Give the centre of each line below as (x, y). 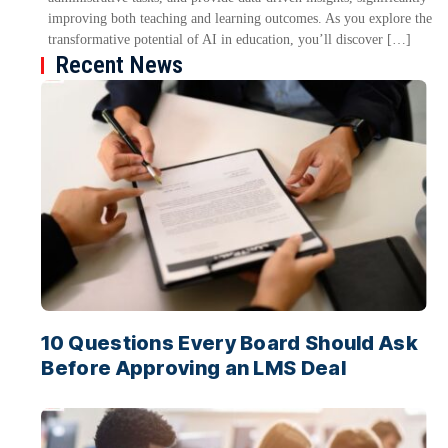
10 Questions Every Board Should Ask (229, 343)
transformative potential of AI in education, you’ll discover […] (230, 40)
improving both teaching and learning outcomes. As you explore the (240, 19)
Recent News (120, 65)
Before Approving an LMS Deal (193, 368)
